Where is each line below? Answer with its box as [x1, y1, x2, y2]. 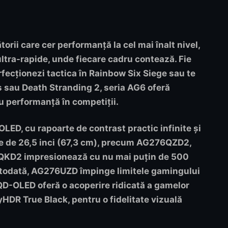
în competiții [62, 97, 116, 107]
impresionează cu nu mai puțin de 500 [24, 151, 189, 162]
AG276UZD [31, 165, 80, 176]
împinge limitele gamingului [80, 165, 200, 176]
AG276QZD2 [136, 137, 189, 148]
